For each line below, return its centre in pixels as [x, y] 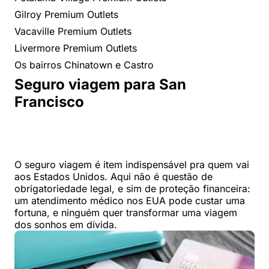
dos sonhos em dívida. [66, 224]
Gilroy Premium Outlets [66, 14]
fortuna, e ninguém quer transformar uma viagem [126, 212]
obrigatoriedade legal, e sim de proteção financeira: [132, 188]
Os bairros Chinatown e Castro [84, 65]
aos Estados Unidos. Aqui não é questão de [113, 176]
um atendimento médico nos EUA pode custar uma [130, 200]
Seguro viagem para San [100, 84]
